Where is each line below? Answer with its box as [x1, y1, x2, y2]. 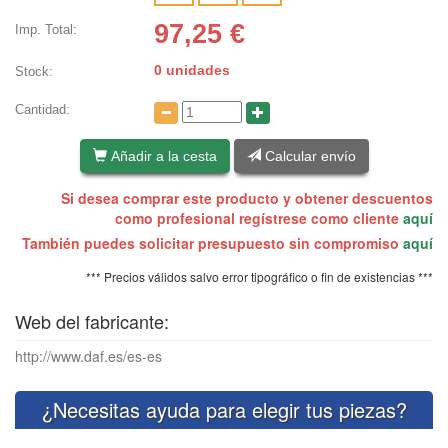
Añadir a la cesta [106, 148, 217, 165]
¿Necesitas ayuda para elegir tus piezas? [41, 395, 407, 425]
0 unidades [154, 61, 231, 78]
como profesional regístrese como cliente [115, 208, 403, 229]
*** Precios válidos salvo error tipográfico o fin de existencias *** [86, 268, 433, 286]
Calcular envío [260, 148, 356, 165]
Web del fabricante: [15, 308, 169, 335]
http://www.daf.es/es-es [15, 346, 162, 367]
